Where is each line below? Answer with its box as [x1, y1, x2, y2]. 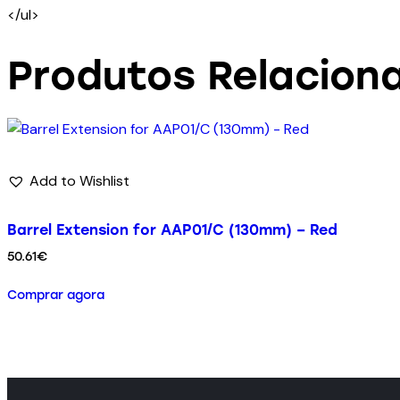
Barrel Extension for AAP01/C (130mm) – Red [7, 221, 337, 238]
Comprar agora [7, 287, 104, 304]
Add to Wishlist [29, 171, 129, 190]
